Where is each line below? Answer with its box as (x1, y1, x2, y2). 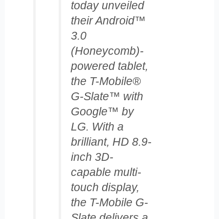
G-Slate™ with (70, 89, 143, 103)
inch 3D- (70, 150, 113, 163)
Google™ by (70, 105, 134, 118)
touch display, (70, 180, 139, 194)
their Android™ (70, 14, 146, 27)
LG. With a (70, 120, 124, 133)
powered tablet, (70, 59, 148, 72)
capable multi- (70, 165, 141, 178)
